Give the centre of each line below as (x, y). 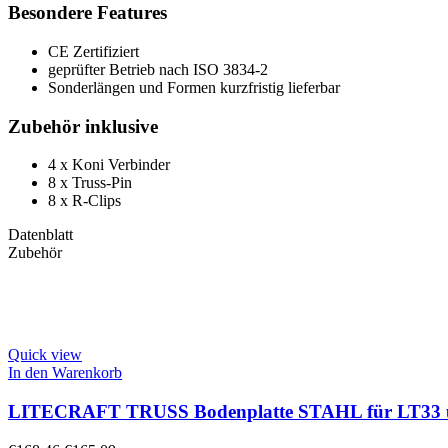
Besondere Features (87, 13)
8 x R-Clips (84, 201)
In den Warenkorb (65, 373)
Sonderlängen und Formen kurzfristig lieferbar (194, 88)
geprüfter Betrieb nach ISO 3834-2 (158, 70)
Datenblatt (40, 235)
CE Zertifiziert (93, 52)
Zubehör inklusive (83, 126)
